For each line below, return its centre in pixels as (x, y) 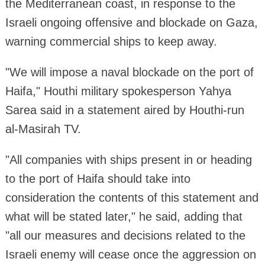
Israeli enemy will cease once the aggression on (130, 254)
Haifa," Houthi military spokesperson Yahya (118, 91)
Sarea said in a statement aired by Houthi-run (125, 110)
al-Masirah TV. (43, 129)
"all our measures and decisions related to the (125, 235)
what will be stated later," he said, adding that (124, 216)
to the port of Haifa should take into (98, 178)
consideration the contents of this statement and (132, 197)
